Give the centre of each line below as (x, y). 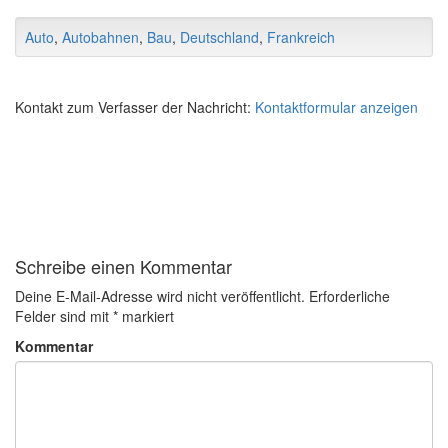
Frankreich (301, 37)
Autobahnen (100, 37)
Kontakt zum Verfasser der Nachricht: (135, 107)
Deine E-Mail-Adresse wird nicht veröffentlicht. (160, 296)
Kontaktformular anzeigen (336, 107)
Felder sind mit (64, 316)
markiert (146, 316)
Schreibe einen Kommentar (123, 266)
